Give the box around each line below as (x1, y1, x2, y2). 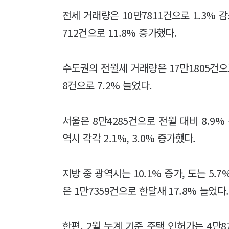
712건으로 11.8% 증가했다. (62, 25, 177, 40)
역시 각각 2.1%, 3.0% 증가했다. (62, 130, 196, 145)
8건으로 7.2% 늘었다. (62, 77, 152, 93)
